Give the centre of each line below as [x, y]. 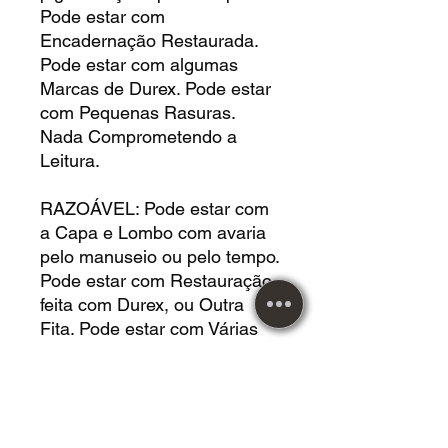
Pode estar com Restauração [156, 280]
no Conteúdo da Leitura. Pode [159, 400]
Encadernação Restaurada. [149, 40]
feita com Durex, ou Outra [142, 304]
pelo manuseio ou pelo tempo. [159, 256]
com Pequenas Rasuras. [140, 112]
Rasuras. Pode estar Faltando [158, 352]
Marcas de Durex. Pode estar [155, 88]
